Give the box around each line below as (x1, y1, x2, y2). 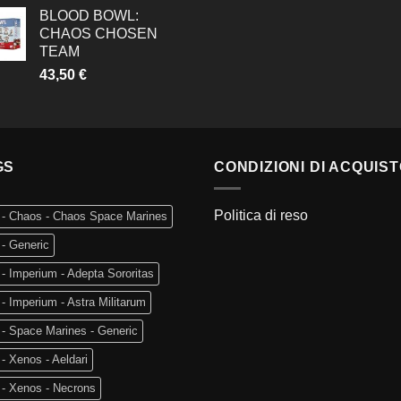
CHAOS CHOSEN (39, 25, 158, 41)
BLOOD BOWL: (39, 7, 139, 23)
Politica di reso (214, 208, 308, 224)
